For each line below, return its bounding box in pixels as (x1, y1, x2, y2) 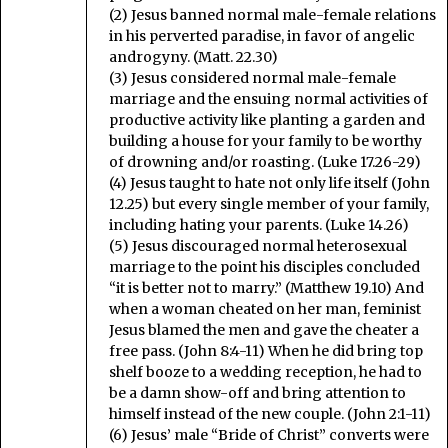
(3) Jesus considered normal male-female (109, 69, 396, 88)
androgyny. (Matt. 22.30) (109, 48, 278, 67)
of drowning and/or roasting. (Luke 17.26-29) (109, 153, 421, 172)
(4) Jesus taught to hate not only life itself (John (109, 174, 430, 193)
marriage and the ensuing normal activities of (109, 90, 428, 109)
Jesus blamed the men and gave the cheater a (109, 321, 419, 340)
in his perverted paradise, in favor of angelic (109, 27, 415, 46)
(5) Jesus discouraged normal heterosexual (109, 237, 407, 256)
